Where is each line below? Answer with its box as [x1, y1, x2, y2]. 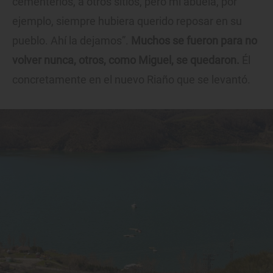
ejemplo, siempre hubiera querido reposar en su [12, 15, 242, 28]
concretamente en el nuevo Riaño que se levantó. [12, 73, 250, 87]
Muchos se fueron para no [131, 34, 257, 48]
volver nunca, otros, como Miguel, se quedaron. [12, 54, 239, 67]
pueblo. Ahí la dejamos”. [12, 34, 131, 48]
